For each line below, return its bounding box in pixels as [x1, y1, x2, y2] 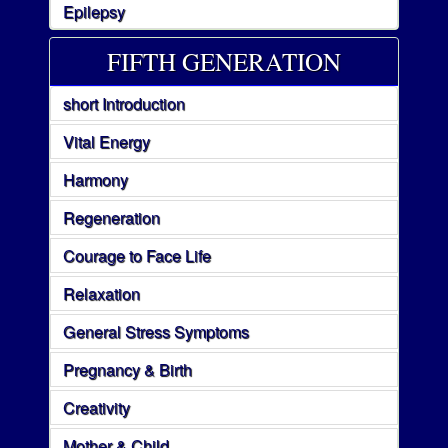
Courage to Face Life [63, 243, 212, 268]
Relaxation [63, 281, 141, 306]
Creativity [63, 395, 131, 420]
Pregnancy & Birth [63, 357, 193, 382]
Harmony [63, 167, 129, 192]
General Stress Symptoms [63, 319, 250, 344]
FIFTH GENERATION [107, 45, 341, 79]
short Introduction [63, 91, 186, 116]
